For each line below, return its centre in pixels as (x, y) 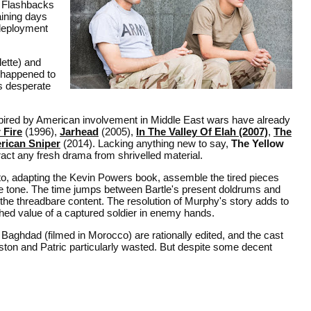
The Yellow (258, 143)
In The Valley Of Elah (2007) (202, 131)
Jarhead (79, 131)
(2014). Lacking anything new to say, (146, 143)
